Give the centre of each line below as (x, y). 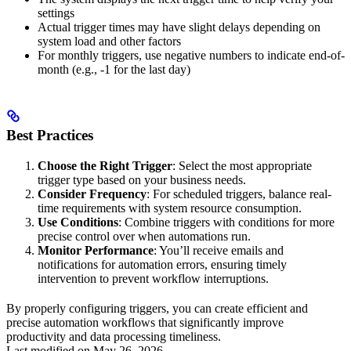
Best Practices (50, 135)
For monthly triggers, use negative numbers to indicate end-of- (191, 56)
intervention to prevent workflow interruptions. (153, 278)
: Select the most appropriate (242, 165)
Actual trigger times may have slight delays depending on (179, 27)
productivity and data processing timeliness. (114, 336)
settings (56, 13)
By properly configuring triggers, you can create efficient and (157, 308)
